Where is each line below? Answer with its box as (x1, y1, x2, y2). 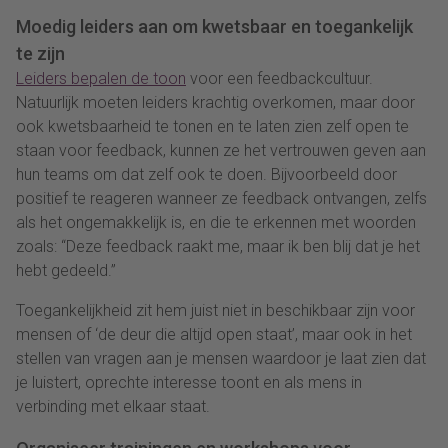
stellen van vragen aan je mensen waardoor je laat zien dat (16, 348, 426, 368)
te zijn (16, 42, 65, 64)
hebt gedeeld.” (16, 260, 116, 280)
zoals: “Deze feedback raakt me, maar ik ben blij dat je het (16, 236, 420, 256)
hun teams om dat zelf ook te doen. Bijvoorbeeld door (16, 164, 397, 184)
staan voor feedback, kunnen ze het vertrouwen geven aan (16, 140, 426, 160)
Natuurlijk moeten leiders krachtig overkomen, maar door (16, 92, 415, 112)
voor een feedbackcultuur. (186, 68, 373, 88)
